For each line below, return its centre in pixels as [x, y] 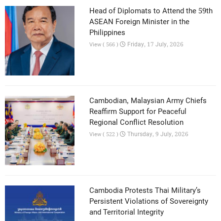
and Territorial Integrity [127, 213]
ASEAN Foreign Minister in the [140, 22]
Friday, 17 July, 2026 [155, 44]
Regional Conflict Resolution [137, 123]
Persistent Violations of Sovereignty [149, 202]
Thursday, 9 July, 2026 [157, 134]
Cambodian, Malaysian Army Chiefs [148, 101]
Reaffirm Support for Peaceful [138, 112]
